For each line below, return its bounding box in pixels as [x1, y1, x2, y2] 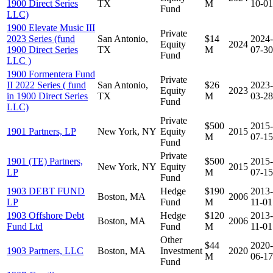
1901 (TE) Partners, [7, 155, 83, 166]
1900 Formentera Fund [7, 68, 95, 79]
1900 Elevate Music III [7, 22, 95, 33]
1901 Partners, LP [7, 126, 76, 136]
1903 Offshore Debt [7, 210, 84, 221]
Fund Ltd [7, 221, 43, 232]
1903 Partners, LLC [7, 245, 83, 256]
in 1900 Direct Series [7, 90, 88, 101]
